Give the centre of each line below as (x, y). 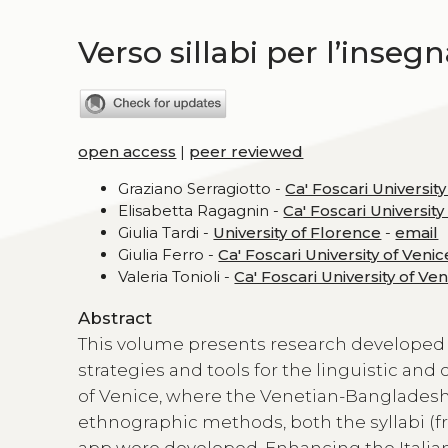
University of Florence (297, 233)
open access (127, 152)
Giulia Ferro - (168, 255)
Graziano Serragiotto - (202, 189)
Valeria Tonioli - (176, 277)
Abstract (115, 318)
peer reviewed (246, 152)
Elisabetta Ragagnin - (201, 211)
